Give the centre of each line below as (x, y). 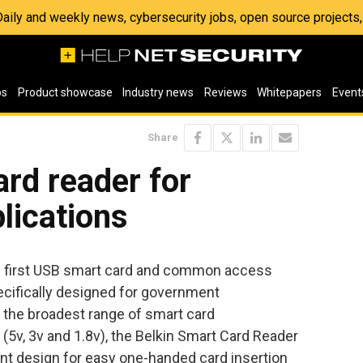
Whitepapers (290, 92)
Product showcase (65, 92)
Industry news (158, 92)
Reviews (225, 92)
